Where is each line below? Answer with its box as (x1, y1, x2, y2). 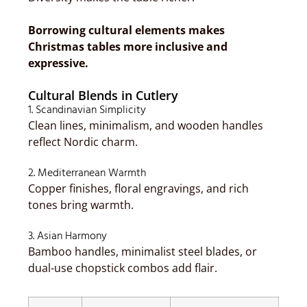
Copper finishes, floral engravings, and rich (28, 181, 249, 196)
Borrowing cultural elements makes (28, 23, 225, 38)
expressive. (28, 56, 88, 71)
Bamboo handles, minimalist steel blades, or (28, 244, 257, 259)
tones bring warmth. (28, 197, 134, 212)
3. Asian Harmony (28, 228, 107, 245)
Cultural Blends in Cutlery (28, 87, 178, 103)
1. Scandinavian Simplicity (28, 101, 146, 119)
